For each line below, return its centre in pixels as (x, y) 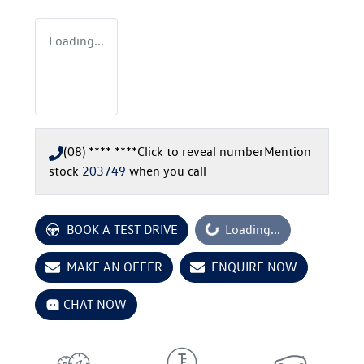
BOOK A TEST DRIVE (122, 230)
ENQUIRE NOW (254, 267)
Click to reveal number (201, 152)
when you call (168, 171)
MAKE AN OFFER (115, 267)
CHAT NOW (95, 305)
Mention (288, 152)
